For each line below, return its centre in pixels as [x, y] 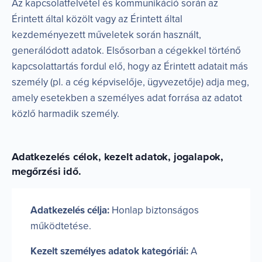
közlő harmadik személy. [65, 113]
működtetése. [61, 226]
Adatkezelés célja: [70, 210]
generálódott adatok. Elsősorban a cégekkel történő [126, 50]
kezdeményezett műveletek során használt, [106, 35]
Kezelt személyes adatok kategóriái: [109, 251]
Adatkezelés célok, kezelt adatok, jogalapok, [118, 156]
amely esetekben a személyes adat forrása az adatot [127, 98]
